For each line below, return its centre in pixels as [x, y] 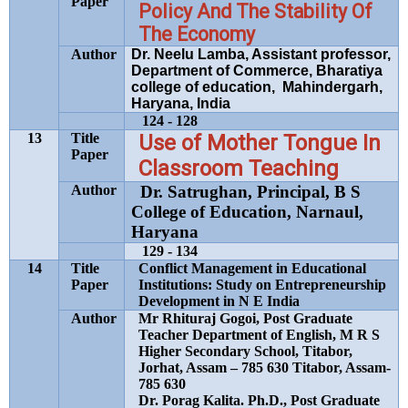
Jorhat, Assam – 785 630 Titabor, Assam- [265, 367]
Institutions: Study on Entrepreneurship [263, 285]
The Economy [197, 34]
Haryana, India [181, 103]
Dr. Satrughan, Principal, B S [251, 192]
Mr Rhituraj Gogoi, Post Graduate [246, 318]
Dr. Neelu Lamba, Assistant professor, [261, 54]
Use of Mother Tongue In [260, 143]
